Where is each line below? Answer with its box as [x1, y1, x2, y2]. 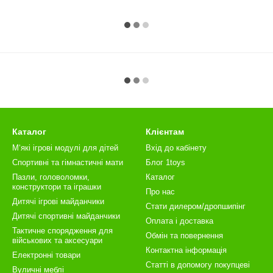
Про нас [146, 187, 175, 196]
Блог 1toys [146, 158, 185, 167]
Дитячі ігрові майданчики [12, 197, 104, 206]
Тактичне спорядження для [12, 226, 113, 235]
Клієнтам [146, 127, 184, 136]
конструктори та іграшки [12, 182, 101, 191]
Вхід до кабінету [146, 143, 207, 152]
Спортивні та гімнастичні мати [12, 158, 123, 167]
